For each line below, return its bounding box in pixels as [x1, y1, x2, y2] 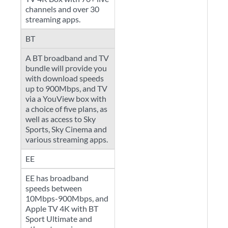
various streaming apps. [25, 134, 108, 144]
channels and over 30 [25, 4, 99, 14]
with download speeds [25, 73, 104, 83]
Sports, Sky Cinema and [25, 124, 107, 134]
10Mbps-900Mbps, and [25, 193, 108, 203]
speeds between [25, 183, 82, 193]
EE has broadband [25, 173, 89, 183]
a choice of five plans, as [25, 104, 107, 113]
